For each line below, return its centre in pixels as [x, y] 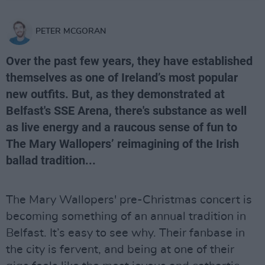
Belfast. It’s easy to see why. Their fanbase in [125, 233]
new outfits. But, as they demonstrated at [115, 94]
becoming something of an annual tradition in [126, 216]
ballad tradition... [51, 160]
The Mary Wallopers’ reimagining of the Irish [122, 144]
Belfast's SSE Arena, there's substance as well [126, 111]
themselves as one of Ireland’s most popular [122, 77]
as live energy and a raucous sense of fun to [122, 127]
